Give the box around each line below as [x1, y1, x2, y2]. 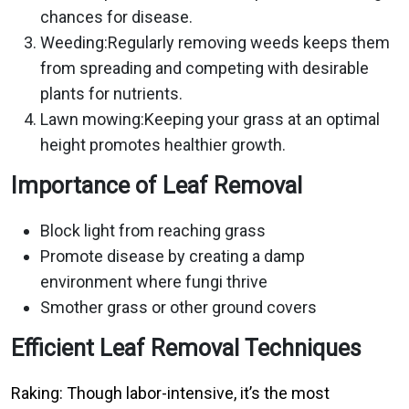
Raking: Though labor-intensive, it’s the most [11, 383, 330, 403]
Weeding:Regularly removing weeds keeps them [40, 33, 390, 52]
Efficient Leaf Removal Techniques [11, 335, 362, 362]
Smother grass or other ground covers [40, 298, 317, 317]
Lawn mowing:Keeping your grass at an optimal [40, 110, 380, 129]
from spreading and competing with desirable [40, 58, 369, 78]
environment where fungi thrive [40, 272, 267, 291]
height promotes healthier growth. [40, 135, 286, 154]
